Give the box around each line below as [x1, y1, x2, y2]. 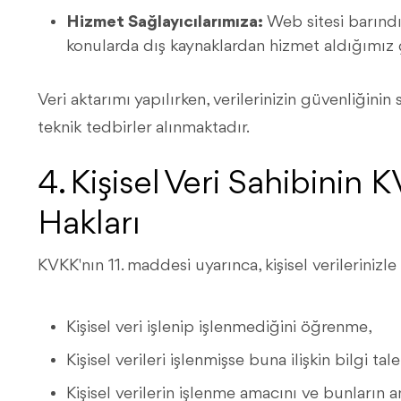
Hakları [38, 208, 141, 243]
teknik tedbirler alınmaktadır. [38, 119, 250, 137]
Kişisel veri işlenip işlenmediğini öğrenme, [66, 319, 372, 337]
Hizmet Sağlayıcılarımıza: [66, 13, 263, 31]
